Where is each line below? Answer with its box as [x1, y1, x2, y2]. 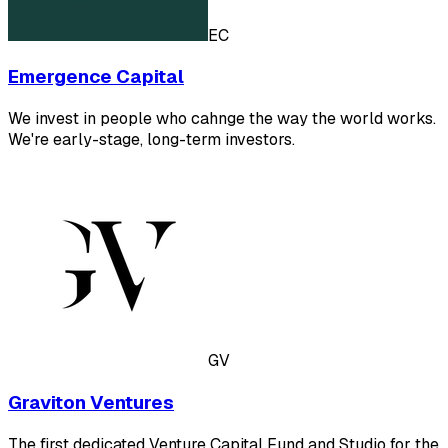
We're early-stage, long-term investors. [8, 129, 295, 151]
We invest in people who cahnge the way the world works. [8, 108, 436, 130]
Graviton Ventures [8, 389, 174, 415]
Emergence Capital [8, 64, 184, 90]
